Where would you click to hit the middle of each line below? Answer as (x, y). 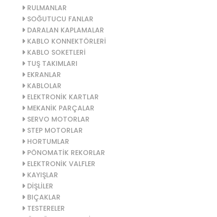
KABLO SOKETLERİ (55, 52)
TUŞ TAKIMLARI (51, 63)
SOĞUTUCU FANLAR (59, 19)
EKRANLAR (43, 74)
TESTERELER (45, 208)
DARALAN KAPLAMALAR (65, 30)
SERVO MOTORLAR (57, 119)
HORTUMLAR (47, 141)
